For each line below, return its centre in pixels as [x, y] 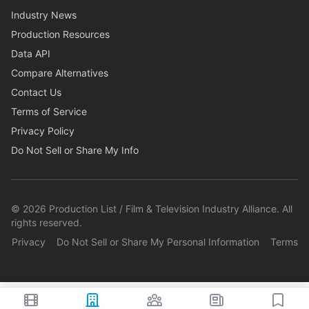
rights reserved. [47, 222]
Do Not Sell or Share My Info [75, 150]
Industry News [44, 15]
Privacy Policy [43, 131]
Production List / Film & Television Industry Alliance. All [169, 209]
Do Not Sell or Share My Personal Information [158, 242]
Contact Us [36, 92]
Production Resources [60, 34]
